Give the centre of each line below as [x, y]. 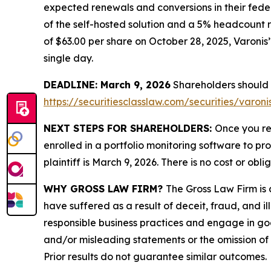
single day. [68, 58]
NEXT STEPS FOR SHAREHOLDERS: [129, 128]
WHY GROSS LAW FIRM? [105, 189]
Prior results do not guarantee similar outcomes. [155, 256]
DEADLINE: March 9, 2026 [107, 85]
